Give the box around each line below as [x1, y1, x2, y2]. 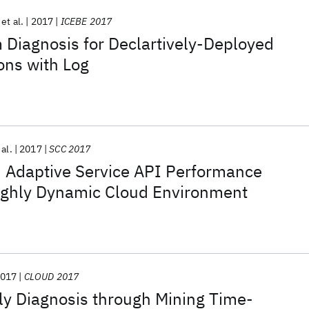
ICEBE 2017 [60, 15, 112, 28]
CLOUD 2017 [23, 270, 79, 283]
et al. [1, 15, 24, 28]
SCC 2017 [49, 143, 91, 155]
